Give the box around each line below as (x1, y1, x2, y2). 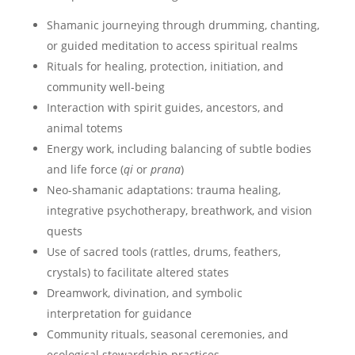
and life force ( (46, 162, 124, 177)
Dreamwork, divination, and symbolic (46, 285, 242, 300)
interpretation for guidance (46, 306, 192, 321)
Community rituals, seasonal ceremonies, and (46, 326, 288, 342)
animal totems (46, 120, 123, 136)
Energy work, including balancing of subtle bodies (46, 141, 311, 156)
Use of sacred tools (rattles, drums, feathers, (46, 244, 281, 259)
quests (46, 223, 82, 239)
